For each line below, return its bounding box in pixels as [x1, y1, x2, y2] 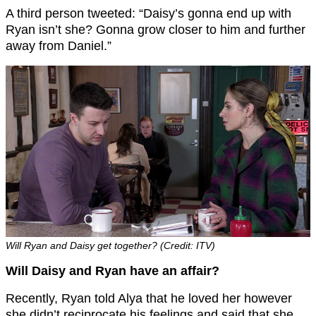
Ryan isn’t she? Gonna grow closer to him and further [6, 22, 305, 37]
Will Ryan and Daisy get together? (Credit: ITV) [6, 239, 215, 251]
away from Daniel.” [6, 38, 111, 53]
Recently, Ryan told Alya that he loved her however [6, 291, 292, 305]
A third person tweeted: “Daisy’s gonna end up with [6, 6, 291, 20]
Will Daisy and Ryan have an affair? [6, 263, 219, 278]
